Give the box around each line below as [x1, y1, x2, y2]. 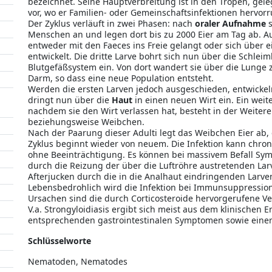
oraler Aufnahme [195, 18, 266, 29]
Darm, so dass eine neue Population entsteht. [28, 72, 214, 84]
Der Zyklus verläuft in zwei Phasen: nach [28, 18, 195, 29]
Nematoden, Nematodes [28, 256, 127, 267]
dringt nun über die [28, 94, 112, 106]
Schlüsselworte [28, 235, 91, 246]
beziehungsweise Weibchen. [28, 116, 144, 127]
